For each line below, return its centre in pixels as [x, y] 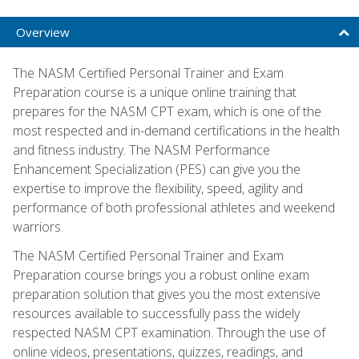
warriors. [38, 226]
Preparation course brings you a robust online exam [161, 274]
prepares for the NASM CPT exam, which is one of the [167, 111]
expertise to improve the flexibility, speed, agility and [158, 188]
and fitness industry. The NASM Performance [141, 149]
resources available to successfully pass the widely [156, 313]
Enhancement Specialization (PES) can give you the [157, 169]
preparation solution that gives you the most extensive [167, 294]
